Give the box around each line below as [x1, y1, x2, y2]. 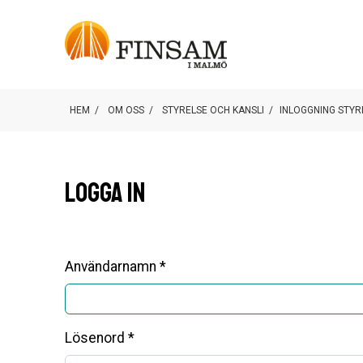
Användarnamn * [65, 258, 166, 275]
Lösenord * [65, 330, 135, 346]
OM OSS [108, 105, 144, 116]
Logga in [65, 176, 146, 210]
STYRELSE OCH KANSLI [162, 105, 264, 116]
